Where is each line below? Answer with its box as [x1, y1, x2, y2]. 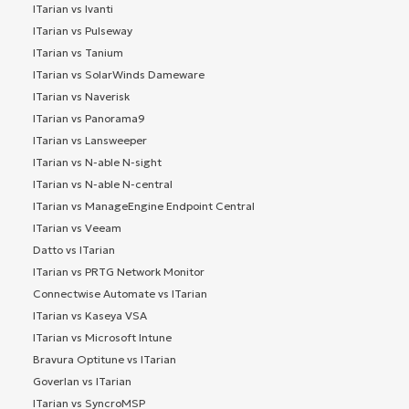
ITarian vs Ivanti [33, 2, 113, 16]
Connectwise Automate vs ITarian [33, 287, 207, 301]
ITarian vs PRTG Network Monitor [33, 265, 204, 279]
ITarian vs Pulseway [33, 24, 132, 38]
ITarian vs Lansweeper [33, 133, 147, 148]
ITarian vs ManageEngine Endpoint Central [33, 199, 255, 214]
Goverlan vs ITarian [33, 374, 131, 389]
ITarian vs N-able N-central [33, 177, 173, 192]
